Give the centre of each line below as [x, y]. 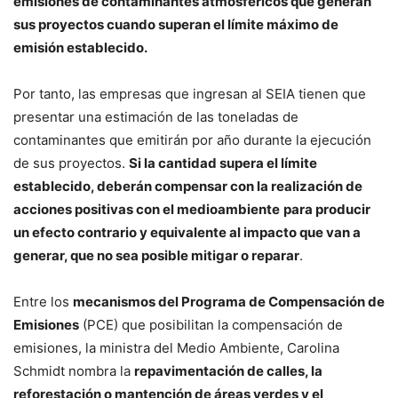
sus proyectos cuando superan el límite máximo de [176, 24]
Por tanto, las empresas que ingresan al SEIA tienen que [190, 93]
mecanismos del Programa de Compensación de [229, 301]
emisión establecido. [80, 47]
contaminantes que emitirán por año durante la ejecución [192, 139]
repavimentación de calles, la [228, 370]
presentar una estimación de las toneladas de [156, 116]
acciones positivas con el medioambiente [147, 209]
